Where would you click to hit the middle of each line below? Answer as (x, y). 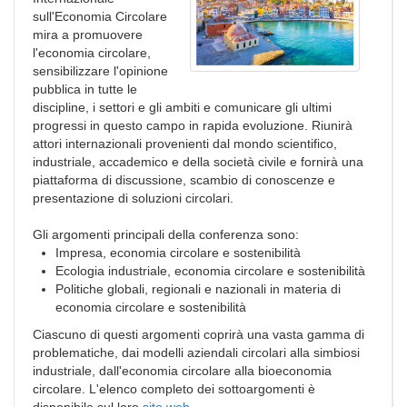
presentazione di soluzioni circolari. (133, 198)
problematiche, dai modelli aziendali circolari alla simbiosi (196, 352)
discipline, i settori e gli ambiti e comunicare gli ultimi (182, 107)
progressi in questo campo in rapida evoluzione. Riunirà (193, 125)
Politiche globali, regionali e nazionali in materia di (198, 289)
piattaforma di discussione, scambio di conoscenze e (184, 180)
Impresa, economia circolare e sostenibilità (178, 253)
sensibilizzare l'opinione (100, 71)
